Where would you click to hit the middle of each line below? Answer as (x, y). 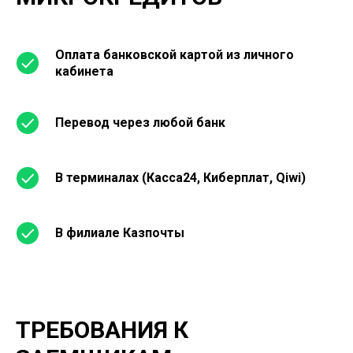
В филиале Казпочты (120, 233)
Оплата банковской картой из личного (175, 55)
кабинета (84, 71)
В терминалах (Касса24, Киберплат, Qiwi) (180, 178)
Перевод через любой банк (140, 123)
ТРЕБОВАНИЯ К (102, 330)
